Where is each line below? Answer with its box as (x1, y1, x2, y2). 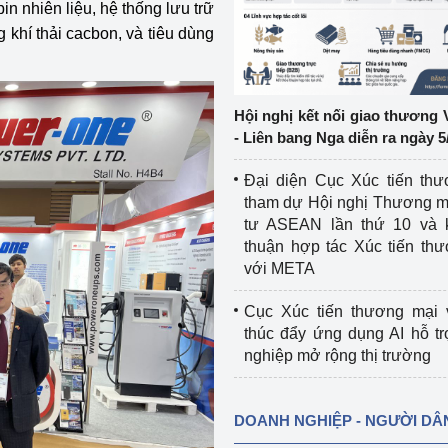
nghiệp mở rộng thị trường (243, 347, 431, 364)
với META (243, 260, 315, 277)
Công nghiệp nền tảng (2, 34, 160, 51)
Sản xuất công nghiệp (2, 120, 157, 137)
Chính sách (2, 77, 83, 94)
